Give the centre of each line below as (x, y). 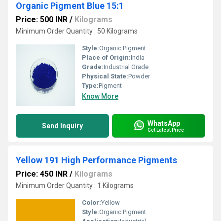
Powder (139, 76)
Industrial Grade (126, 67)
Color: (92, 203)
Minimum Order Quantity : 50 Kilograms (77, 31)
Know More (100, 96)
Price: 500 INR (42, 19)
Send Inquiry (62, 126)
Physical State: (105, 76)
